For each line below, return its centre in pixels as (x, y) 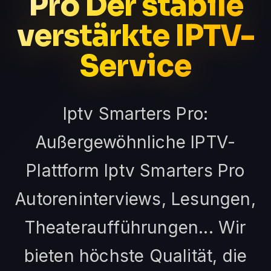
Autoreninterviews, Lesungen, (135, 199)
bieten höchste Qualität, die (135, 256)
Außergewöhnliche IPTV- (135, 142)
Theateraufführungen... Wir (135, 228)
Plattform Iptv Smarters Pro (135, 171)
